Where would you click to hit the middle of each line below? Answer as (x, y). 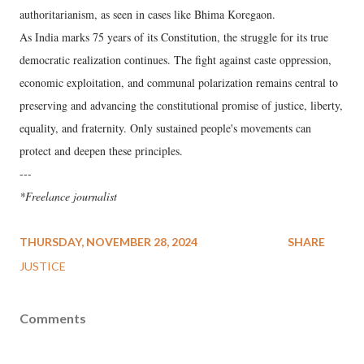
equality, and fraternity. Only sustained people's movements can (165, 128)
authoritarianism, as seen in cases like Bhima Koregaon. (147, 15)
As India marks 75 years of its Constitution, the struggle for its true (174, 37)
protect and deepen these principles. (101, 151)
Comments (53, 318)
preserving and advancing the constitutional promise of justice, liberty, (181, 106)
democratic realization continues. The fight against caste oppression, (175, 60)
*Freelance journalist (68, 197)
